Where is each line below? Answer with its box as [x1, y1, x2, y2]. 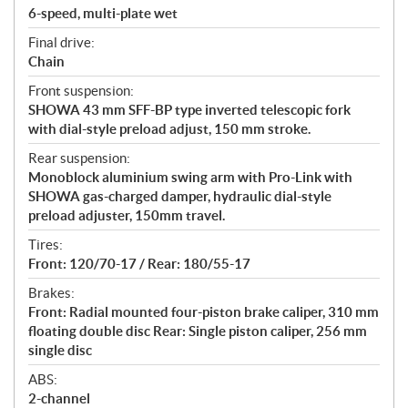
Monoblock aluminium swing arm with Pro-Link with [28, 169, 352, 186]
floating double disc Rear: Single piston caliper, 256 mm [28, 323, 367, 340]
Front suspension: [28, 83, 134, 99]
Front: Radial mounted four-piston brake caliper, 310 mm [28, 304, 379, 321]
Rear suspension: [28, 150, 130, 167]
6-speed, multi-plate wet [28, 5, 178, 22]
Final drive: [28, 35, 95, 51]
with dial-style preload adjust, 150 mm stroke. [28, 121, 311, 138]
